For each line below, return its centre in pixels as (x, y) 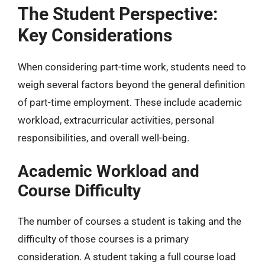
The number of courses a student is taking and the (130, 221)
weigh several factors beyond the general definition (131, 84)
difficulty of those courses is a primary (103, 239)
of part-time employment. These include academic (130, 102)
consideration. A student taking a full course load (127, 257)
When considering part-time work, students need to (132, 67)
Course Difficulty (79, 191)
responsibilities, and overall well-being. (104, 138)
